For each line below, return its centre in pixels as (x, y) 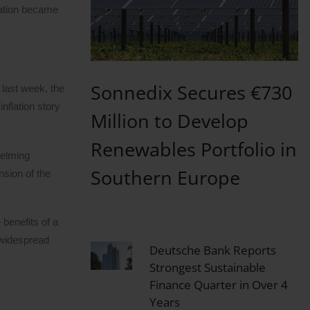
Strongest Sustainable (207, 268)
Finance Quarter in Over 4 (218, 285)
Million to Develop (169, 120)
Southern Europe (165, 177)
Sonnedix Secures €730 (191, 92)
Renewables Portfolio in (193, 149)
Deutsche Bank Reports (212, 250)
